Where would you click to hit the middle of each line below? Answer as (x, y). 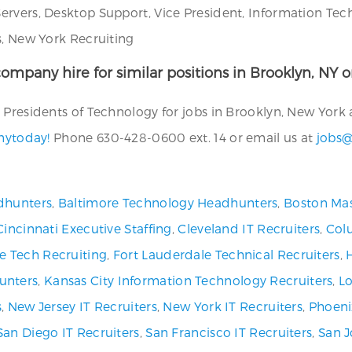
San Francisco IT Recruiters (229, 332)
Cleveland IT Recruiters (249, 228)
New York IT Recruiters (233, 306)
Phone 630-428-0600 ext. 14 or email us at (183, 137)
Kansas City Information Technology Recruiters (188, 280)
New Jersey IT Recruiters (82, 306)
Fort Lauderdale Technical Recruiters (226, 254)
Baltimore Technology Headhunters (168, 202)
